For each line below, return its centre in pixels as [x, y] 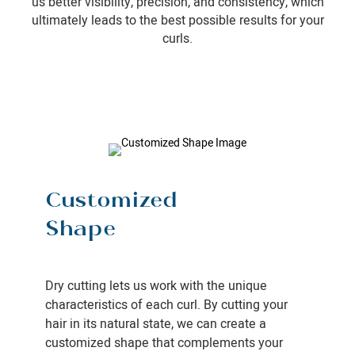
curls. [177, 38]
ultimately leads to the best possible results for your [177, 20]
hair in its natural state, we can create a [155, 324]
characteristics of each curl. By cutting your [166, 305]
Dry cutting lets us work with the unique [156, 286]
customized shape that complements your [164, 343]
